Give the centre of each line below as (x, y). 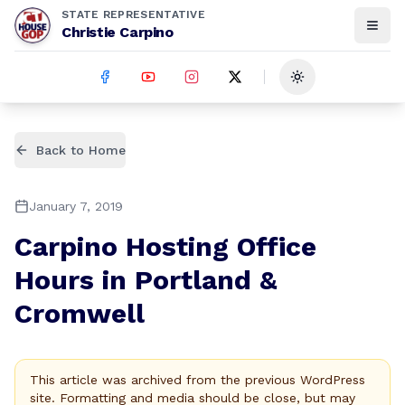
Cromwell (80, 313)
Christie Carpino (118, 32)
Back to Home (81, 150)
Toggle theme (340, 85)
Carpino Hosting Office (165, 246)
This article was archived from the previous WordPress (198, 380)
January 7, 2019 (76, 206)
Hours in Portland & (146, 280)
